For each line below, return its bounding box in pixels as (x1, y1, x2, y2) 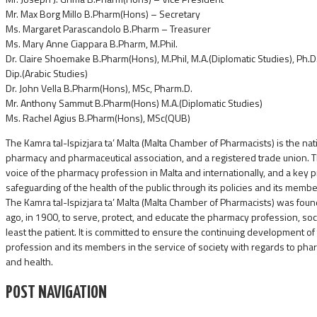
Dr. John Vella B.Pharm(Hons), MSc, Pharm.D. (6, 81, 192, 96)
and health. (6, 254, 53, 270)
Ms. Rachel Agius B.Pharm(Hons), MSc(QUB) (6, 110, 190, 126)
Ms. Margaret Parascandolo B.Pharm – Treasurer (6, 21, 211, 37)
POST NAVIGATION (6, 284, 107, 301)
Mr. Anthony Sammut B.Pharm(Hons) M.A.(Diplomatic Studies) (6, 96, 263, 111)
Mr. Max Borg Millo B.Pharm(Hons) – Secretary (6, 6, 200, 22)
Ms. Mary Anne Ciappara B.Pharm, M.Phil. (6, 36, 178, 52)
